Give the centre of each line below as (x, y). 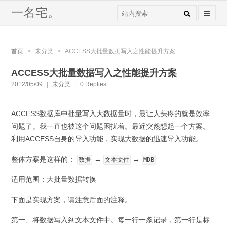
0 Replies (93, 84)
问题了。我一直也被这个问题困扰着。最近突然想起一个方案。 (111, 126)
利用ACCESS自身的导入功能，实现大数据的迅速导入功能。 (107, 139)
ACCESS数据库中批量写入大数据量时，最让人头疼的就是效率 (111, 113)
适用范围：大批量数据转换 (54, 179)
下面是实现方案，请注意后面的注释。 (72, 200)
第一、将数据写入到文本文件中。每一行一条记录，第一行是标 (111, 220)
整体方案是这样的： (43, 159)
